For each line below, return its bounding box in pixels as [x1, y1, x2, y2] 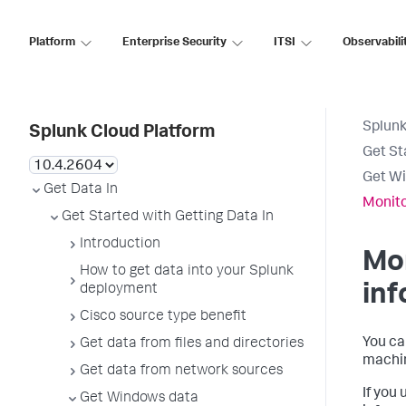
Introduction [80, 237, 160, 252]
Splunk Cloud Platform [29, 124, 215, 142]
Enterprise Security [122, 36, 227, 49]
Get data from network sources [80, 364, 283, 379]
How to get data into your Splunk [80, 265, 294, 279]
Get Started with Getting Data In [62, 210, 274, 225]
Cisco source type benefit [80, 310, 246, 324]
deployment [80, 283, 158, 297]
